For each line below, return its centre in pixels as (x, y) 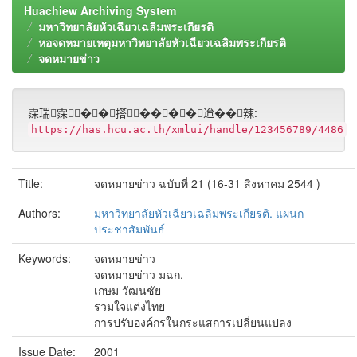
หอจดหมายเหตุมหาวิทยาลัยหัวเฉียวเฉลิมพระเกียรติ (162, 42)
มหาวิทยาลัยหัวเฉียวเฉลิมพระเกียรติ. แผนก (199, 213)
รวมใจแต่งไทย (129, 306)
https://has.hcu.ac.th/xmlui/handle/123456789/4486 (187, 129)
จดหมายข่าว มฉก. (139, 274)
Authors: (41, 213)
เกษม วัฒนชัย (127, 290)
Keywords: (46, 258)
